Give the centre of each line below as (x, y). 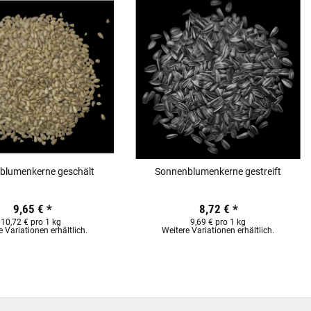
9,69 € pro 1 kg (218, 222)
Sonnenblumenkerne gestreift (218, 171)
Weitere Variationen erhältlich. (218, 231)
